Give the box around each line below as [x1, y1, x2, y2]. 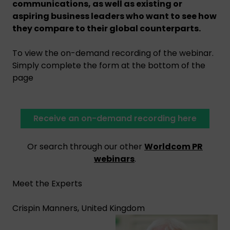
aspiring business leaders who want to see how [12, 10, 217, 22]
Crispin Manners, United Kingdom [12, 202, 145, 214]
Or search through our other [27, 140, 144, 152]
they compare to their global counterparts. [12, 22, 201, 34]
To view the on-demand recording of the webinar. [12, 47, 214, 59]
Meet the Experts [12, 177, 82, 189]
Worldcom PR [144, 140, 203, 152]
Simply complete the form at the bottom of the [12, 59, 205, 71]
